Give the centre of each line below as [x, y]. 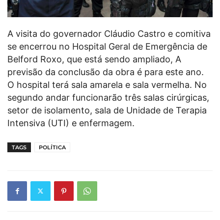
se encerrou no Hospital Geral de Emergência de [107, 46]
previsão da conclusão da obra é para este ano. [106, 72]
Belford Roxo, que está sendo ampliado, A [94, 59]
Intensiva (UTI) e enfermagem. [71, 123]
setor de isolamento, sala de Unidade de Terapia [107, 110]
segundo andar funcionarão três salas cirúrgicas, [108, 97]
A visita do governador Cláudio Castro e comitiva [109, 33]
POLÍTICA [52, 147]
